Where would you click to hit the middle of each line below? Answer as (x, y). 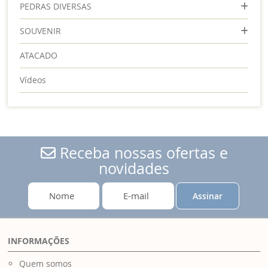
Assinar (208, 196)
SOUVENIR (41, 31)
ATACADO (39, 55)
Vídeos (33, 80)
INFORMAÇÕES (39, 240)
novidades (134, 168)
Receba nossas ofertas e (141, 153)
